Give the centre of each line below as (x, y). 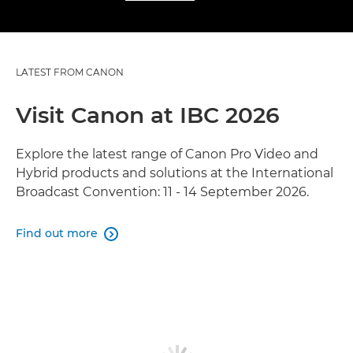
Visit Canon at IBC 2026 (148, 115)
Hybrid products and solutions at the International (175, 173)
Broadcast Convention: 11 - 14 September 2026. (162, 192)
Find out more (57, 233)
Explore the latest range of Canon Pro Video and (167, 154)
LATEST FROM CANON (70, 72)
